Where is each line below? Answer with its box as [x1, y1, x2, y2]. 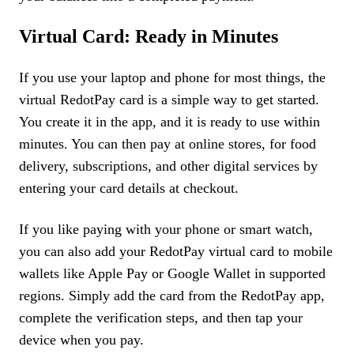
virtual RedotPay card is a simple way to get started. [19, 92, 319, 107]
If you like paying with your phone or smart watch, [19, 221, 313, 237]
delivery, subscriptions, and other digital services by [19, 158, 318, 174]
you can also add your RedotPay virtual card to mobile [19, 243, 333, 259]
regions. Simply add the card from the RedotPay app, [19, 288, 325, 303]
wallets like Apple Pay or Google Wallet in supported [19, 265, 326, 281]
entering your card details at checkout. [19, 180, 239, 196]
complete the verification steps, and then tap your [19, 310, 303, 326]
